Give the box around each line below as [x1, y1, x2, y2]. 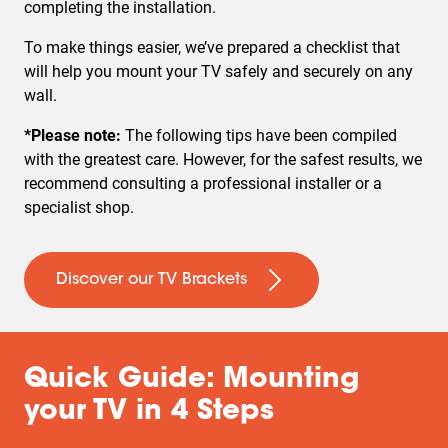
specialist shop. [24, 198, 138, 217]
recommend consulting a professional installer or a [24, 174, 382, 193]
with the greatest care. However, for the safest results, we [24, 150, 422, 169]
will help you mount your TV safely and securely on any [24, 62, 413, 81]
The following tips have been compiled [121, 126, 397, 145]
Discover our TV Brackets [56, 272, 247, 288]
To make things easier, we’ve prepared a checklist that [24, 38, 400, 57]
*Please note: [24, 126, 121, 145]
